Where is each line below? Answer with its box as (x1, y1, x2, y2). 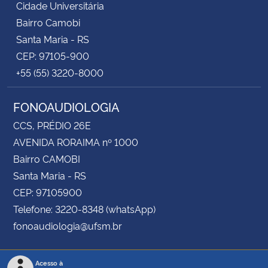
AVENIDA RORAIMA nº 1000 (13, 135, 138, 148)
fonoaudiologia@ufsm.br (13, 218, 122, 232)
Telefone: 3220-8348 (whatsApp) (13, 202, 156, 215)
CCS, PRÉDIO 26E (13, 118, 91, 132)
